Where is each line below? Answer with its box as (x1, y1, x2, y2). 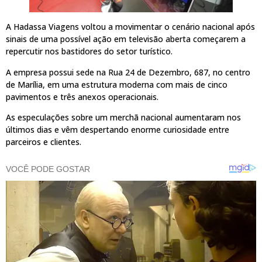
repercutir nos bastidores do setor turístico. (6, 46, 173, 57)
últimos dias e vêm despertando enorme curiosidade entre (6, 123, 229, 135)
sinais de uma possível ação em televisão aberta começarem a (6, 33, 246, 45)
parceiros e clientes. (6, 136, 81, 147)
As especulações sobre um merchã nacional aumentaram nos (6, 111, 241, 123)
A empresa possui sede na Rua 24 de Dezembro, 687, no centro (6, 66, 250, 78)
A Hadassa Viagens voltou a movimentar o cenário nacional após (6, 21, 255, 33)
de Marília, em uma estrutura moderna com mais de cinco (6, 78, 227, 90)
